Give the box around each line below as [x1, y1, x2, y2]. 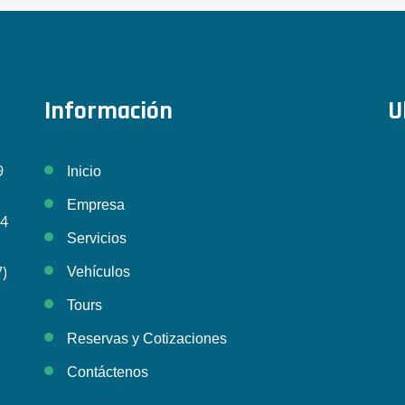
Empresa [67, 197, 125, 212]
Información [44, 95, 173, 127]
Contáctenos [67, 364, 148, 380]
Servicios [67, 231, 127, 246]
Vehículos [67, 264, 130, 279]
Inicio [67, 164, 101, 179]
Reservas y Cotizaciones [67, 331, 227, 346]
